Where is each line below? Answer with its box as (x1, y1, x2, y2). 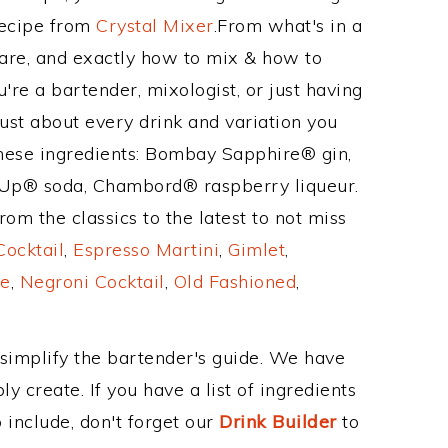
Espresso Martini (73, 238, 219, 261)
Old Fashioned (173, 270, 296, 293)
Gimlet (228, 238, 285, 261)
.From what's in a (213, 14, 362, 37)
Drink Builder (219, 410, 337, 433)
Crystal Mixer (96, 14, 214, 37)
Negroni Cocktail (19, 270, 165, 293)
